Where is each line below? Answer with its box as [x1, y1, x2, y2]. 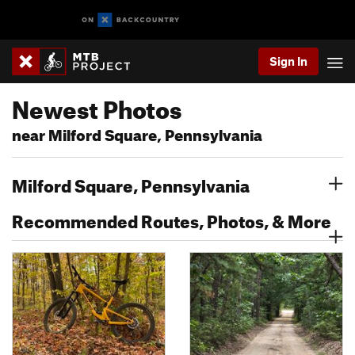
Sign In [269, 54, 307, 68]
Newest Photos [12, 86, 181, 124]
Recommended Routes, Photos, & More [12, 204, 331, 232]
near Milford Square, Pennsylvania [12, 120, 262, 145]
